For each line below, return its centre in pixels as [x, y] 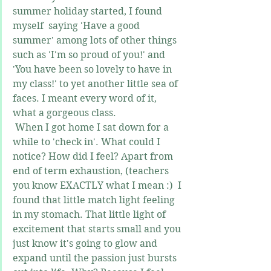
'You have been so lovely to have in [93, 70]
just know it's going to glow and [86, 244]
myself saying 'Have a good [77, 26]
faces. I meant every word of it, [86, 99]
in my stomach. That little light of [90, 215]
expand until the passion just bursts [96, 258]
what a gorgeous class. [64, 113]
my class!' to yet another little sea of [96, 84]
